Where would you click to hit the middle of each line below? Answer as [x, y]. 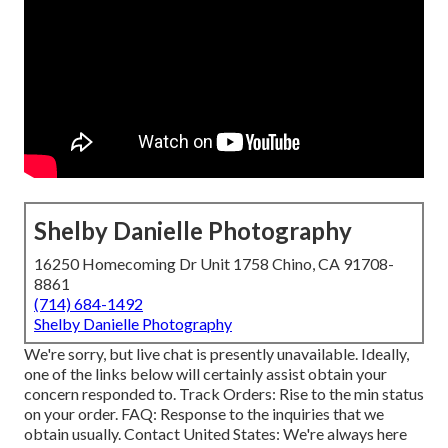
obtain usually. [74, 434]
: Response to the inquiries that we [268, 414]
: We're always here [341, 434]
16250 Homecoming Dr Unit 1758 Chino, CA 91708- [214, 264]
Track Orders [225, 394]
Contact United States [200, 434]
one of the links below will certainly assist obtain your [205, 374]
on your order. [72, 414]
